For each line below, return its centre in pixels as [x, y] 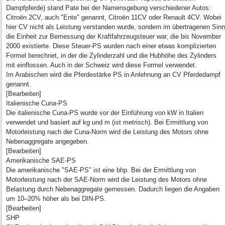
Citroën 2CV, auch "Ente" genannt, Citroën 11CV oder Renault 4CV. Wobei [114, 17]
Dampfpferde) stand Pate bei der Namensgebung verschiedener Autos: [108, 8]
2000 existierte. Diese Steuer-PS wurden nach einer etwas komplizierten [111, 46]
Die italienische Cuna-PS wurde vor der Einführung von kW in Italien [105, 113]
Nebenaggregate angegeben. [47, 141]
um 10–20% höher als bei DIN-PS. [56, 199]
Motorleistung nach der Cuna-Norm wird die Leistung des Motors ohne [107, 132]
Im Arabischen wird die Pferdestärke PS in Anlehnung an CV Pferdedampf [113, 75]
